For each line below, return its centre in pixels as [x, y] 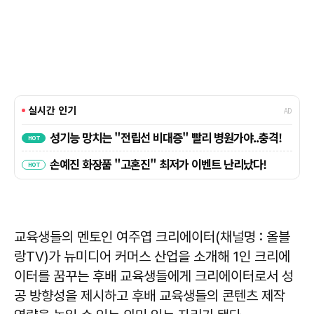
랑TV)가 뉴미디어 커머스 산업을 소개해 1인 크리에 [152, 257]
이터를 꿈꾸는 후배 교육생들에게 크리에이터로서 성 [154, 277]
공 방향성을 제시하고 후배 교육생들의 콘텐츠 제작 [150, 296]
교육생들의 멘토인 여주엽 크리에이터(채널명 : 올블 [152, 237]
